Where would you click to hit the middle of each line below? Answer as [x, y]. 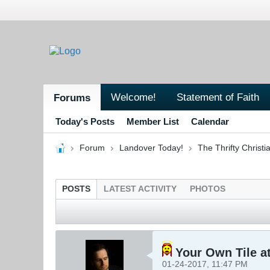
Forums [72, 97]
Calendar [210, 121]
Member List [153, 121]
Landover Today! [151, 148]
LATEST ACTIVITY [140, 189]
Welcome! [133, 97]
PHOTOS [208, 189]
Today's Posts [85, 121]
